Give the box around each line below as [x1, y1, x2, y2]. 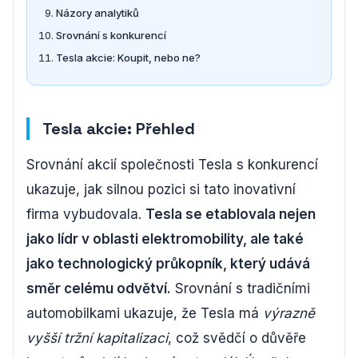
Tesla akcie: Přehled [42, 118, 195, 139]
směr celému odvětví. [26, 280, 171, 296]
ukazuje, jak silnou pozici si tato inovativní [26, 181, 296, 197]
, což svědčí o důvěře [168, 330, 306, 346]
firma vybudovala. [26, 206, 145, 222]
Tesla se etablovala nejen [145, 206, 316, 222]
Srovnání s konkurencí [56, 29, 166, 42]
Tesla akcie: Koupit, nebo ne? [56, 51, 201, 64]
